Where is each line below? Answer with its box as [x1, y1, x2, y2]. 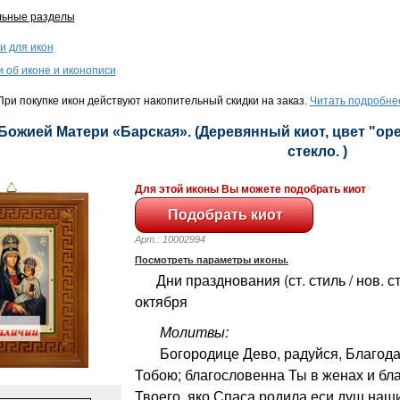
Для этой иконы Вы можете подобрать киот [134, 182, 366, 196]
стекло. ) [287, 144, 347, 159]
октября [134, 290, 187, 312]
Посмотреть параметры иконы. [134, 254, 288, 265]
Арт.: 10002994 [134, 233, 221, 245]
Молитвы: [141, 321, 229, 342]
